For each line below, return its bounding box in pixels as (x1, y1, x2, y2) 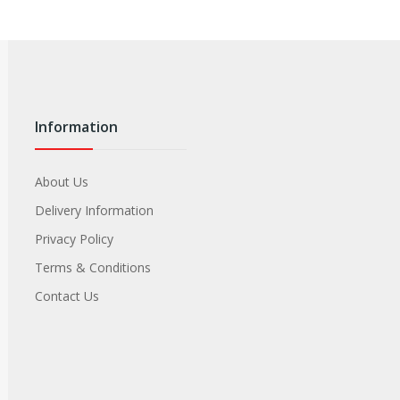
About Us (35, 173, 88, 190)
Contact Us (35, 287, 99, 304)
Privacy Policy (35, 230, 113, 247)
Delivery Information (35, 202, 154, 219)
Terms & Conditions (35, 259, 151, 276)
